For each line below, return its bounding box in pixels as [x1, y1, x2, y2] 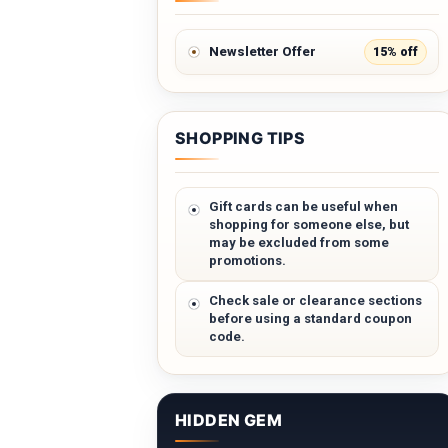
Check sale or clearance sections [209, 292, 422, 308]
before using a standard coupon [209, 310, 412, 326]
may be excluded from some [209, 234, 389, 250]
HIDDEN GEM [175, 409, 282, 430]
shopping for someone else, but [209, 216, 409, 232]
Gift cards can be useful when [209, 198, 398, 214]
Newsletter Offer [209, 44, 316, 60]
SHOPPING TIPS [175, 127, 306, 148]
